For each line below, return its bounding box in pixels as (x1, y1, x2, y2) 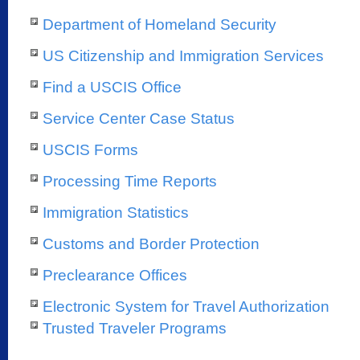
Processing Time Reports (43, 172, 217, 190)
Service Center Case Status (43, 109, 235, 128)
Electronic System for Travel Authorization (43, 297, 329, 316)
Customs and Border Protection (43, 235, 260, 253)
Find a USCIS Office (43, 78, 182, 96)
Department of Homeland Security (43, 15, 276, 34)
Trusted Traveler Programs (43, 319, 227, 337)
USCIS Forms (43, 141, 138, 159)
